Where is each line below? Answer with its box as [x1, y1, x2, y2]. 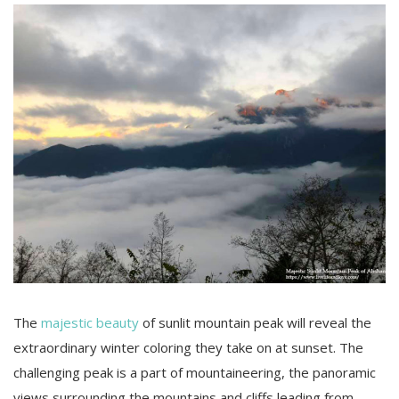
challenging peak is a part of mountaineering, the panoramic [13, 363, 376, 382]
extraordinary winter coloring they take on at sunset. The [13, 338, 363, 357]
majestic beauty [37, 313, 139, 332]
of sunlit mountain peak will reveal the [139, 313, 371, 332]
